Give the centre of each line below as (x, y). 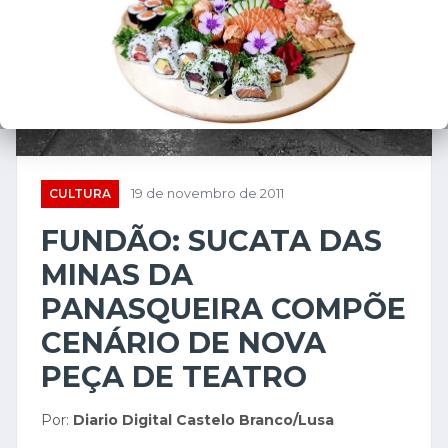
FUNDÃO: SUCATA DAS (211, 241)
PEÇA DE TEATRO (174, 377)
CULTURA (80, 194)
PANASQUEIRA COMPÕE (223, 309)
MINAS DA (117, 275)
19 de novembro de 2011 (207, 194)
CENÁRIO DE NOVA (183, 343)
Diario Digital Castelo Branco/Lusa (203, 420)
